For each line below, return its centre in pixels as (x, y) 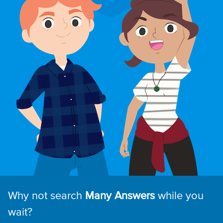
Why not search (47, 196)
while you (179, 196)
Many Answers (120, 196)
